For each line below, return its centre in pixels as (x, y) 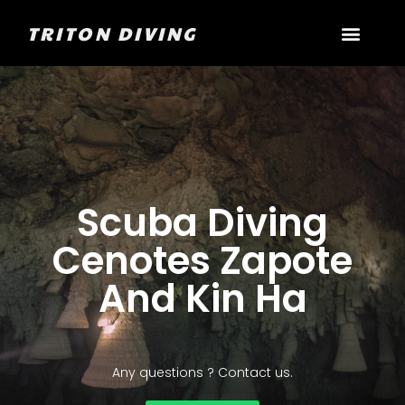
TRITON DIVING (113, 33)
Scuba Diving (202, 223)
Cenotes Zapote (202, 261)
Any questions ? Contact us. (202, 373)
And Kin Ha (202, 299)
